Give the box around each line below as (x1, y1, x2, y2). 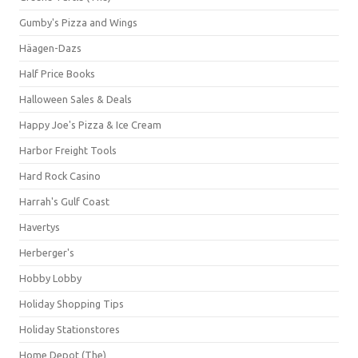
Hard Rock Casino (19, 170, 101, 181)
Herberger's (19, 247, 74, 258)
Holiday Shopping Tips (19, 298, 124, 309)
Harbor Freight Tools (19, 145, 117, 156)
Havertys (19, 221, 60, 233)
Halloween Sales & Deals (19, 93, 132, 105)
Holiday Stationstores (19, 324, 120, 335)
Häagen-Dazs (19, 42, 82, 54)
